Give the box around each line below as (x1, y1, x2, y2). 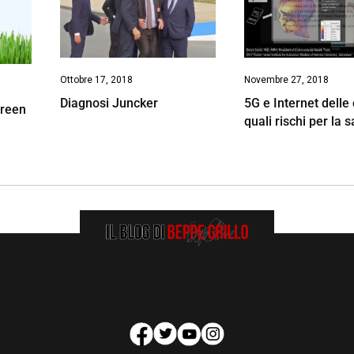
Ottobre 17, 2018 (59, 73, 133, 85)
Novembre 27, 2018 (244, 74, 330, 86)
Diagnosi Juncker (59, 95, 158, 111)
